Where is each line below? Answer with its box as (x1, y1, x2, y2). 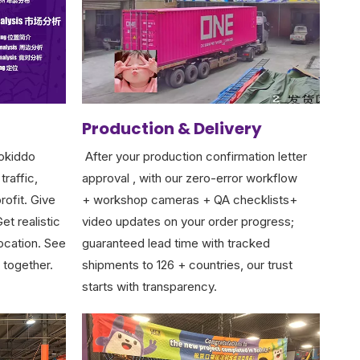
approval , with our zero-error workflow (82, 170, 297, 186)
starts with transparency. (82, 279, 217, 295)
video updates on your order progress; (82, 214, 294, 230)
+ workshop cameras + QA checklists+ (82, 192, 297, 208)
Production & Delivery (82, 117, 262, 141)
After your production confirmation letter (82, 149, 307, 165)
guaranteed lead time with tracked (82, 235, 270, 252)
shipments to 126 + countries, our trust (82, 257, 292, 273)
